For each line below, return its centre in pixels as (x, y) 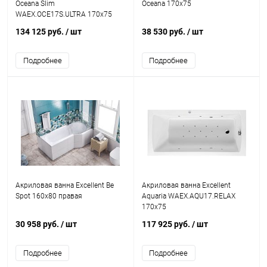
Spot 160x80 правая (49, 196)
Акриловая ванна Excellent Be (65, 185)
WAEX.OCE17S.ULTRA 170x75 (64, 14)
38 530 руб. (164, 32)
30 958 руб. (38, 224)
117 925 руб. (167, 224)
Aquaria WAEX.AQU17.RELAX (188, 196)
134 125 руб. (41, 32)
